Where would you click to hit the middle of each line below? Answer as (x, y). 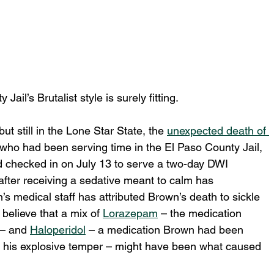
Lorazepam (130, 213)
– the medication (201, 213)
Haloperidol (58, 229)
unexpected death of (218, 130)
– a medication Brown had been (166, 229)
